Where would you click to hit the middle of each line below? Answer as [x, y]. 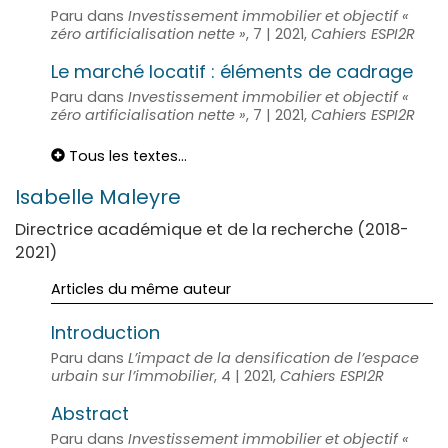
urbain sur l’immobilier [132, 375]
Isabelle [57, 196]
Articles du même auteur [141, 288]
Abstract [90, 413]
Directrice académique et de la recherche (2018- [212, 229]
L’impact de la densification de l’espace [273, 357]
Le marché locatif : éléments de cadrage [232, 71]
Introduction [105, 332]
